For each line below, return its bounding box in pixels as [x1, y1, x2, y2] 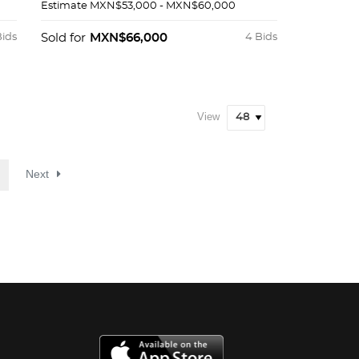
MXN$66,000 [89, 32, 167, 45]
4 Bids [244, 32, 277, 43]
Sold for [40, 32, 86, 45]
